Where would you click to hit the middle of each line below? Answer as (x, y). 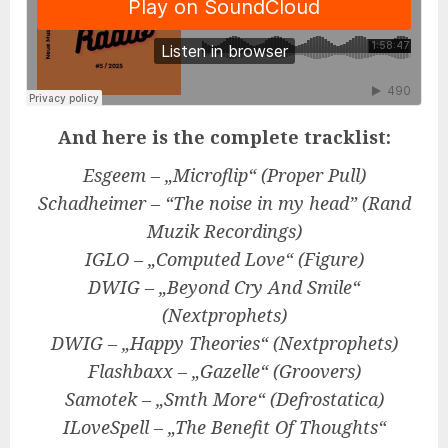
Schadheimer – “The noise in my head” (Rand (224, 203)
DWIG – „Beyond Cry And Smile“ (224, 287)
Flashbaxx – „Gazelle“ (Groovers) (224, 371)
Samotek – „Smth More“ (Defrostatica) (224, 399)
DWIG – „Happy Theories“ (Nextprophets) (224, 343)
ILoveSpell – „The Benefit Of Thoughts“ (224, 427)
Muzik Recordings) (224, 231)
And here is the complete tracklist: (224, 137)
